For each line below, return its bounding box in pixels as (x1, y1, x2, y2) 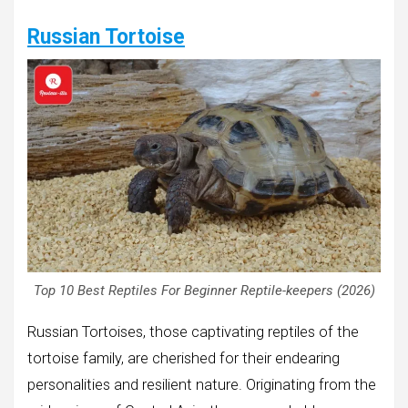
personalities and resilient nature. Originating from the (27, 376, 376, 394)
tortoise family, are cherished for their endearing (27, 350, 340, 368)
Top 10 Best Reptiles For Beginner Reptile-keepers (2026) (33, 282, 375, 300)
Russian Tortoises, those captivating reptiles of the (27, 323, 359, 342)
